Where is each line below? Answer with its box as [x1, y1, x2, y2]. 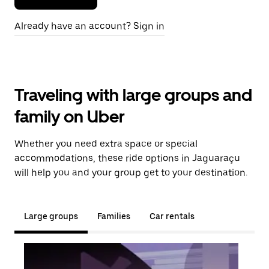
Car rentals [150, 211, 195, 221]
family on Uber [14, 106, 125, 127]
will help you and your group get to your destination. [14, 167, 247, 178]
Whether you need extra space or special [14, 138, 198, 150]
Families [97, 211, 130, 221]
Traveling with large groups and [14, 85, 252, 105]
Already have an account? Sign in [14, 20, 165, 32]
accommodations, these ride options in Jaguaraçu [14, 153, 240, 164]
